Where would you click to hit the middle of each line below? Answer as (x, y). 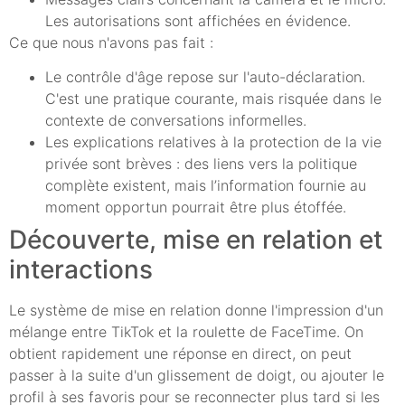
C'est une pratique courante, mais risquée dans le (213, 98)
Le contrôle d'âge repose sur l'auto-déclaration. (205, 76)
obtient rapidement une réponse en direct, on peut (180, 353)
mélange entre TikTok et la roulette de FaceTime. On (186, 331)
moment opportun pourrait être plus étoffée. (196, 207)
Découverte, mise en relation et (196, 239)
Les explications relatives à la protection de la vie (213, 141)
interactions (81, 269)
